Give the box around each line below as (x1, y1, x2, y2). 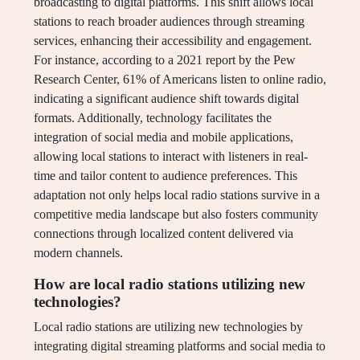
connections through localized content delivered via (34, 227, 293, 241)
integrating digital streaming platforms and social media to (34, 339, 325, 354)
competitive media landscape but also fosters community (34, 207, 318, 222)
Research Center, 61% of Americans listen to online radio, (34, 72, 326, 87)
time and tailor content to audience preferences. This (34, 169, 297, 183)
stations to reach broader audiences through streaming (34, 14, 305, 29)
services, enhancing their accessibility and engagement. (34, 34, 312, 48)
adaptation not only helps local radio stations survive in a (34, 188, 320, 202)
